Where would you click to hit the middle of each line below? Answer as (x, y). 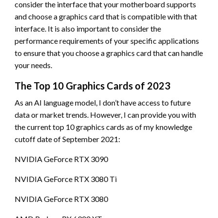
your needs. (33, 65)
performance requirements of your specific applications (107, 41)
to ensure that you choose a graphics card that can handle (109, 53)
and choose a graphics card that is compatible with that (106, 17)
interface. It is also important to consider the (88, 29)
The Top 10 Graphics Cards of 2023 (92, 86)
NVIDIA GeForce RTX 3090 (61, 159)
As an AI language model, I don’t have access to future (103, 103)
